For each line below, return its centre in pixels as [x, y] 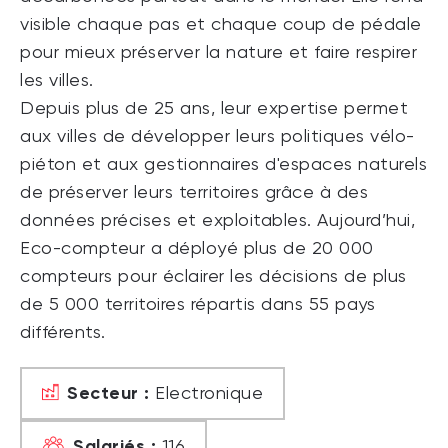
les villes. [57, 80]
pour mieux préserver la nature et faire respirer [218, 52]
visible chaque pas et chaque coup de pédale [221, 24]
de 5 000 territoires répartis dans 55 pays [197, 304]
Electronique [206, 393]
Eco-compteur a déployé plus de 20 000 [197, 248]
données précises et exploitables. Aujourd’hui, [217, 220]
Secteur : [108, 392]
